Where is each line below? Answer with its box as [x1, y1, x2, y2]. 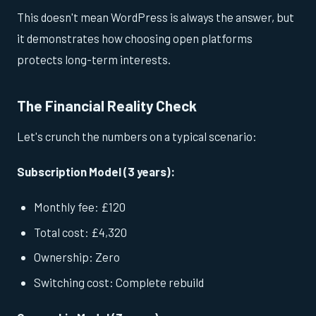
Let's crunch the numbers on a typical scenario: [17, 128, 257, 143]
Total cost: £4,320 [34, 224, 127, 239]
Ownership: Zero [34, 250, 120, 265]
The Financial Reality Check [17, 97, 197, 115]
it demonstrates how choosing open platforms [17, 31, 253, 46]
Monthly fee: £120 [34, 199, 126, 214]
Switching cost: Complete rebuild [34, 274, 204, 289]
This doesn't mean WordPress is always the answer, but [17, 10, 294, 25]
